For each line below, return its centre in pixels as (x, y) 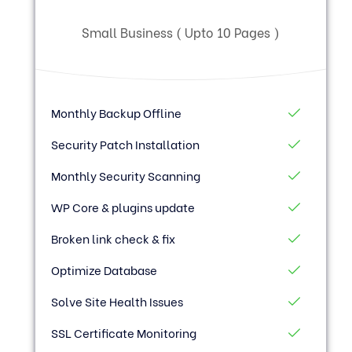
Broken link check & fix (114, 238)
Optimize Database (104, 270)
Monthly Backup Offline (117, 113)
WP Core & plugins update (123, 207)
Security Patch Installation (126, 144)
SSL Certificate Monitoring (124, 333)
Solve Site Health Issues (117, 301)
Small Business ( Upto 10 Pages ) (181, 32)
